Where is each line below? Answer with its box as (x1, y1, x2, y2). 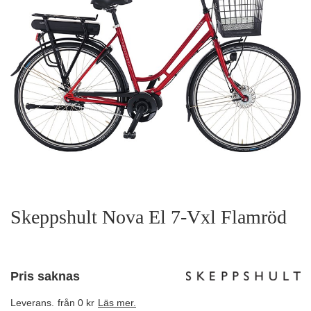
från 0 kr (58, 297, 94, 308)
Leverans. (10, 297, 54, 308)
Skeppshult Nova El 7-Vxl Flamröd (10, 206, 287, 228)
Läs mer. (98, 297, 136, 308)
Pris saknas (10, 269, 80, 283)
